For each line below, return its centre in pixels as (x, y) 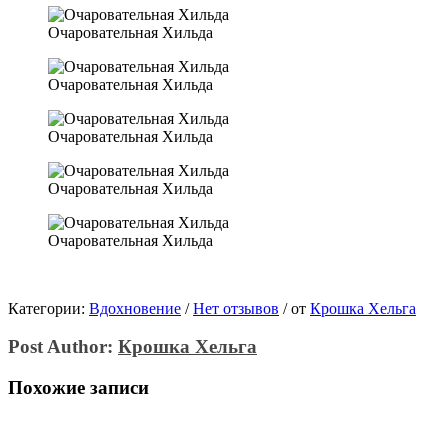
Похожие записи (78, 388)
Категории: (48, 308)
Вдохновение (135, 308)
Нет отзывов (236, 308)
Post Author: (63, 347)
